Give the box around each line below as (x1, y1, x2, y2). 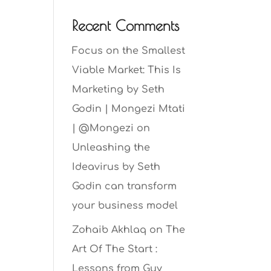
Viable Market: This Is (72, 65, 181, 76)
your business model (72, 200, 178, 212)
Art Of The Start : (72, 244, 158, 255)
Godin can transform (72, 181, 177, 192)
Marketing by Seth (72, 84, 165, 96)
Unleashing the (72, 142, 151, 154)
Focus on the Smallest (72, 45, 186, 57)
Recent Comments (72, 17, 180, 34)
